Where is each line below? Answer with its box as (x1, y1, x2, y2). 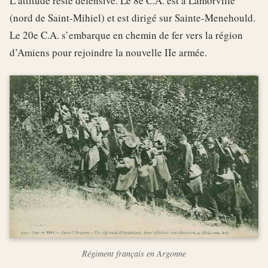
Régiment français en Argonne (82, 247, 186, 259)
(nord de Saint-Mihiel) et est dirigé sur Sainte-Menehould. (10, 10, 255, 25)
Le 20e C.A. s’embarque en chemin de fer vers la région (10, 28, 243, 42)
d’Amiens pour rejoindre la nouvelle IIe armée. (10, 45, 207, 59)
